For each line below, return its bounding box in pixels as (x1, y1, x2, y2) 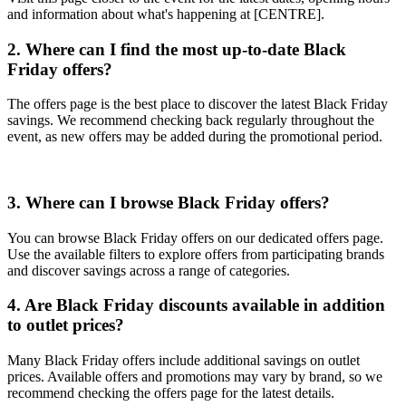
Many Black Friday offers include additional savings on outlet (7, 353, 360, 369)
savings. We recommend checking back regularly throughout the (7, 112, 374, 129)
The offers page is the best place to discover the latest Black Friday (7, 96, 388, 112)
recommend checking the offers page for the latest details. (7, 385, 334, 401)
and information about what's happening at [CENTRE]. (7, 5, 324, 22)
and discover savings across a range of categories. (7, 262, 290, 278)
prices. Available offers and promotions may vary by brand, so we (7, 369, 382, 385)
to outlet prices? (7, 315, 124, 335)
